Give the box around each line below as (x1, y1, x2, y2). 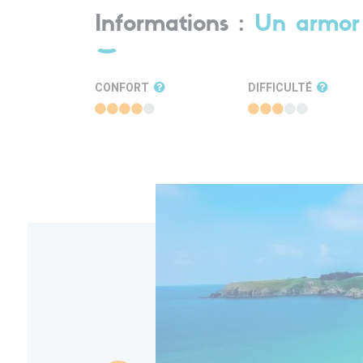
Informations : (95, 14, 254, 36)
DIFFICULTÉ (248, 79, 315, 96)
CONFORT (95, 79, 152, 96)
